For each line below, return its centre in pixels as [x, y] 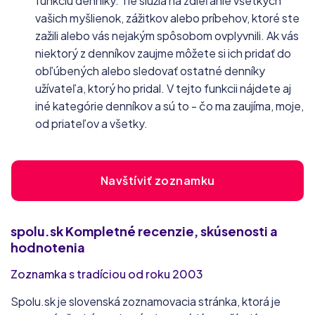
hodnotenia [48, 247]
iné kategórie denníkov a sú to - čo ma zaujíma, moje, [169, 106]
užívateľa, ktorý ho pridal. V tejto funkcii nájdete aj [163, 88]
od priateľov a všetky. [91, 123]
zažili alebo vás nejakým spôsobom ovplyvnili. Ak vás [167, 36]
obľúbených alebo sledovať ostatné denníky [150, 71]
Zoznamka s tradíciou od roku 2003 [107, 274]
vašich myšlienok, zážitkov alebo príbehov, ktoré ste [167, 18]
